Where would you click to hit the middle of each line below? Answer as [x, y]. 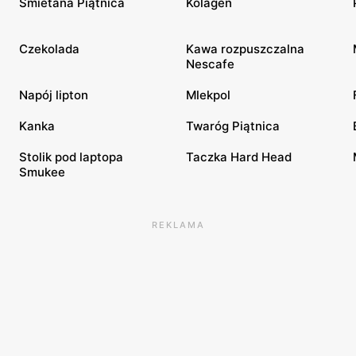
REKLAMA [178, 225]
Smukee [42, 172]
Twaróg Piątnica [233, 126]
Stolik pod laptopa [71, 157]
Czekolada [49, 49]
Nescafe [210, 64]
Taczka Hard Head [239, 157]
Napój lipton [54, 95]
